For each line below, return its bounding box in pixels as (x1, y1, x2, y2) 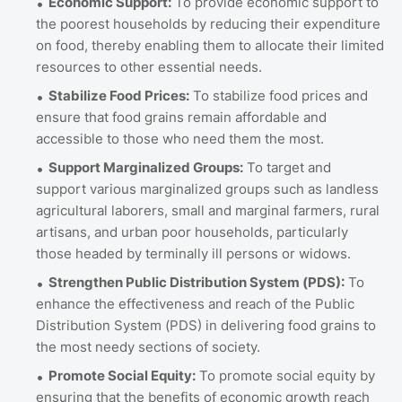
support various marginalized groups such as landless (36, 179, 379, 197)
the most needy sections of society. (36, 337, 260, 355)
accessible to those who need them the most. (36, 129, 324, 147)
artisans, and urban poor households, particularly (36, 223, 348, 240)
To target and (243, 158, 331, 176)
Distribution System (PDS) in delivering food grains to (36, 316, 376, 334)
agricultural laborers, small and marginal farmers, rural (36, 201, 380, 219)
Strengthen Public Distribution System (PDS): (48, 273, 345, 291)
